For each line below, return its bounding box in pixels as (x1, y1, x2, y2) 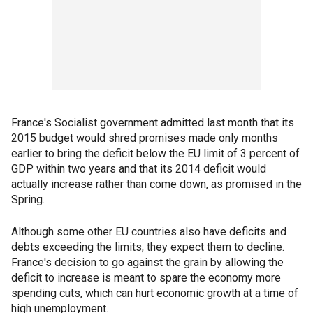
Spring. (11, 193, 45, 206)
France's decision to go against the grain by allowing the (11, 256, 284, 269)
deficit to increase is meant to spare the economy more (11, 271, 281, 284)
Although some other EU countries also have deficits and (11, 225, 286, 238)
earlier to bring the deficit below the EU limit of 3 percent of (11, 147, 300, 160)
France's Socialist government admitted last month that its (11, 116, 294, 129)
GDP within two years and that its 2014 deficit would (11, 162, 266, 175)
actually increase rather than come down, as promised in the (11, 177, 302, 191)
